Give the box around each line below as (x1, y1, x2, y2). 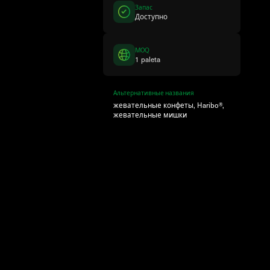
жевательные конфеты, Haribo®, (113, 100, 225, 110)
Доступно (135, 11, 168, 21)
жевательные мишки (113, 110, 187, 120)
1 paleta (135, 54, 161, 64)
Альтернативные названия (113, 88, 195, 97)
